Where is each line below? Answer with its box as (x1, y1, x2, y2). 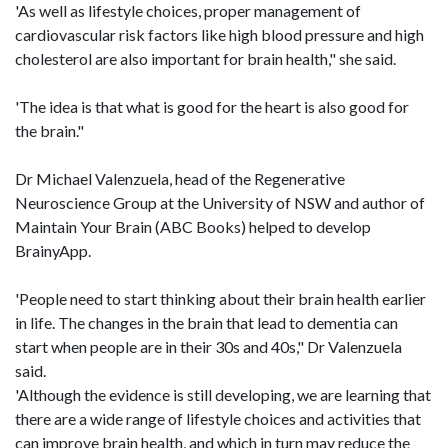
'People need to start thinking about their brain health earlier (15, 289, 426, 308)
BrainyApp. (15, 241, 91, 260)
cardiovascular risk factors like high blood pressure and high (15, 25, 424, 44)
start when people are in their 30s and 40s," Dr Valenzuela (15, 337, 402, 356)
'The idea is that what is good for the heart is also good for (15, 97, 409, 116)
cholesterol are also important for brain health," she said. (15, 49, 396, 68)
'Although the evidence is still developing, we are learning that (15, 385, 431, 404)
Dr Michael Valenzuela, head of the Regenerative (15, 169, 345, 188)
